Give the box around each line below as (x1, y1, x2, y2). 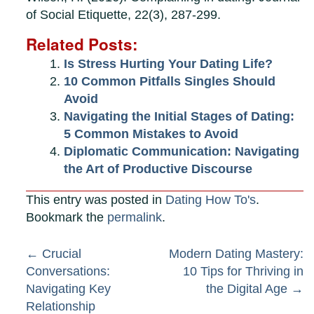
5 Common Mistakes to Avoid (64, 127, 239, 142)
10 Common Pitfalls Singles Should (64, 74, 276, 89)
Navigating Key (26, 282, 111, 296)
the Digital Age (206, 282, 291, 296)
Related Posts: (26, 33, 139, 56)
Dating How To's (165, 193, 257, 207)
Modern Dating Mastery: (169, 247, 303, 261)
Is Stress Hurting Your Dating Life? (64, 57, 273, 71)
